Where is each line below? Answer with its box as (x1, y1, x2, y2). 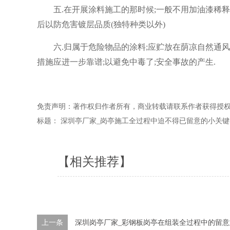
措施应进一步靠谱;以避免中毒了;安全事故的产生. (37, 57, 216, 66)
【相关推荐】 (57, 155, 131, 168)
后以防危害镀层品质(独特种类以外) (37, 20, 165, 29)
